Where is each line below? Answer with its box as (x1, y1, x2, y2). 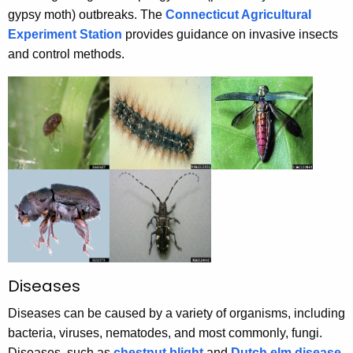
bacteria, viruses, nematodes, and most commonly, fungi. (8, 326, 322, 340)
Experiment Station (8, 28, 122, 42)
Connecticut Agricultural (165, 8, 311, 22)
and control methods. (8, 47, 124, 61)
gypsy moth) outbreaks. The (8, 8, 165, 22)
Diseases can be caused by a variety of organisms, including (8, 307, 345, 321)
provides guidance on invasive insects (122, 28, 338, 42)
